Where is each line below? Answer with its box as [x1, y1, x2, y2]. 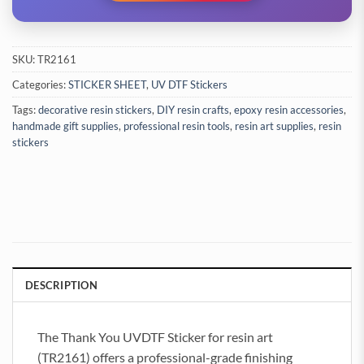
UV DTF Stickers [151, 78, 227, 92]
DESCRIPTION [25, 279, 97, 292]
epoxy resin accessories [234, 103, 344, 117]
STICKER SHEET [68, 78, 146, 92]
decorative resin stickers [38, 103, 152, 117]
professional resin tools [123, 119, 230, 133]
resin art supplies [235, 119, 314, 133]
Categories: [12, 78, 68, 92]
